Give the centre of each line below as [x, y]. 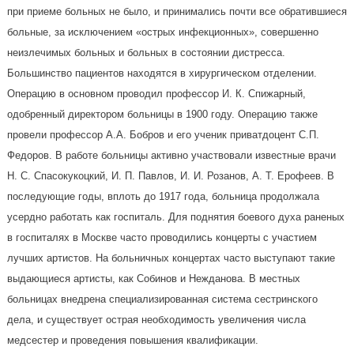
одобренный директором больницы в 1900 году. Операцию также [162, 114]
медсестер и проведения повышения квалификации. [132, 340]
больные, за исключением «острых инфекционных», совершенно [162, 32]
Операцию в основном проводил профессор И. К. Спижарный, [156, 93]
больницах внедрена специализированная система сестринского [162, 299]
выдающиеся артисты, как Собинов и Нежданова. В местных [153, 278]
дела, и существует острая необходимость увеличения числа [156, 319]
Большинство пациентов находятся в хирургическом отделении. [162, 73]
